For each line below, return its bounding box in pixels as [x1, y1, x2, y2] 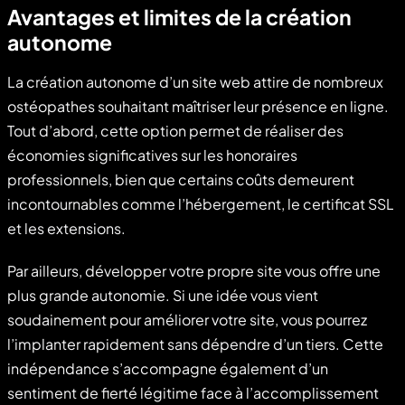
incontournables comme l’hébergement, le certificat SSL [7, 193, 394, 213]
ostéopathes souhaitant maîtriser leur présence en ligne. [7, 96, 389, 116]
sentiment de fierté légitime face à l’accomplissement [7, 382, 379, 402]
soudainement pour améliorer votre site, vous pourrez [7, 309, 367, 329]
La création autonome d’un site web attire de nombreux [7, 71, 383, 91]
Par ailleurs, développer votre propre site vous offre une [7, 260, 381, 280]
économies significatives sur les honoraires [7, 145, 297, 165]
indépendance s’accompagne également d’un [7, 358, 328, 378]
